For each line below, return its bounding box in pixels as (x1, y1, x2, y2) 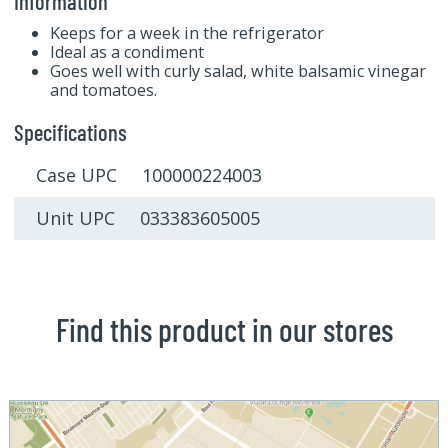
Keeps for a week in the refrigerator (49, 21, 324, 44)
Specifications (13, 117, 127, 146)
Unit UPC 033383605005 (36, 206, 260, 231)
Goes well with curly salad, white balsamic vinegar (49, 59, 426, 82)
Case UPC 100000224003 (36, 163, 262, 188)
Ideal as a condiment (49, 40, 204, 63)
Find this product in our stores (55, 310, 393, 349)
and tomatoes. (49, 78, 157, 101)
